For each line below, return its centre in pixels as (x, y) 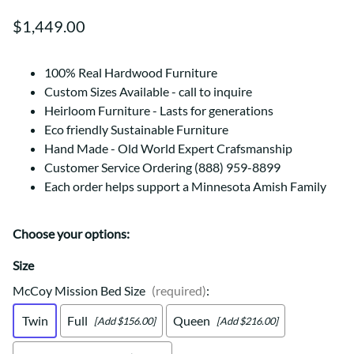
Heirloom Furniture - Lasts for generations (159, 111)
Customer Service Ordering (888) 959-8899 (162, 168)
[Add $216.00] (247, 320)
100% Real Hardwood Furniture (131, 73)
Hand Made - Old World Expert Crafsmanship (168, 149)
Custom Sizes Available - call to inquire (148, 92)
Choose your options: (71, 234)
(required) (179, 291)
